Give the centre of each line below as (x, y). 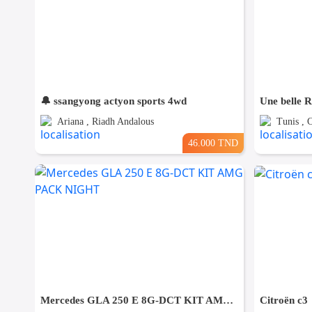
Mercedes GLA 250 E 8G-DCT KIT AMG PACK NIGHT (228, 301)
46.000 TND (213, 143)
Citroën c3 (283, 301)
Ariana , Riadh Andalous (106, 122)
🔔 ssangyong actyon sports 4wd (114, 101)
